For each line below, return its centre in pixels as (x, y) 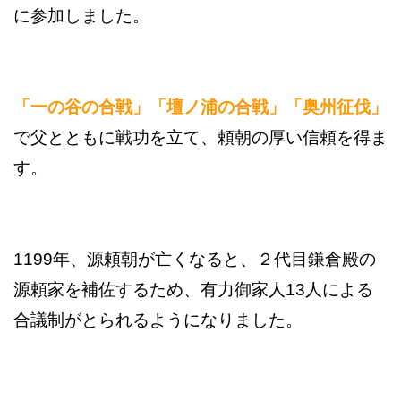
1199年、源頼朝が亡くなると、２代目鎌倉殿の (195, 259)
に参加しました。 (81, 15)
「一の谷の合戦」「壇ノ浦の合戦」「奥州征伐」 (200, 107)
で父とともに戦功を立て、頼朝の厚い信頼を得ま (200, 137)
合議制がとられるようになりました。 (158, 320)
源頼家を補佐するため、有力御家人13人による (193, 289)
